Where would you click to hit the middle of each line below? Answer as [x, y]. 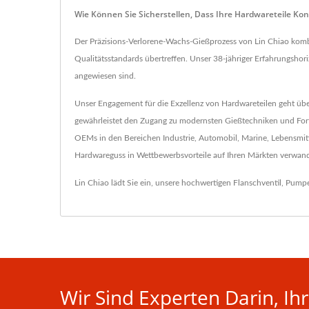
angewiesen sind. [105, 76]
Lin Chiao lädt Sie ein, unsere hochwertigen [154, 183]
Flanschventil [257, 183]
